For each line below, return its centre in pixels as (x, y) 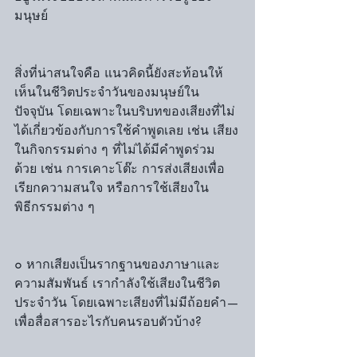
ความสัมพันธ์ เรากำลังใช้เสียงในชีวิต (117, 283)
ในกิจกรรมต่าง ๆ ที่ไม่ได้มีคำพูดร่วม (115, 149)
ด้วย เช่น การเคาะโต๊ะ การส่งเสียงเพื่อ (120, 169)
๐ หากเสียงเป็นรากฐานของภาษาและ (117, 264)
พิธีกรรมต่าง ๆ (55, 207)
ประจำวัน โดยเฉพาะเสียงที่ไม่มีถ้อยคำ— (127, 302)
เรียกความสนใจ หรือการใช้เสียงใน (112, 188)
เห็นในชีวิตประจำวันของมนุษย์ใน (107, 92)
